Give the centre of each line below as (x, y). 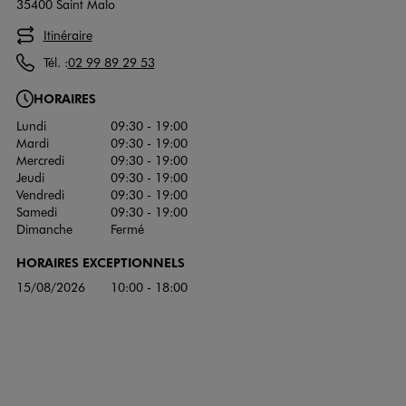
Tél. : (55, 63)
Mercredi (40, 159)
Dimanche (44, 228)
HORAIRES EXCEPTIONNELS (100, 261)
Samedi (36, 211)
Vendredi (40, 194)
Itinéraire (68, 35)
